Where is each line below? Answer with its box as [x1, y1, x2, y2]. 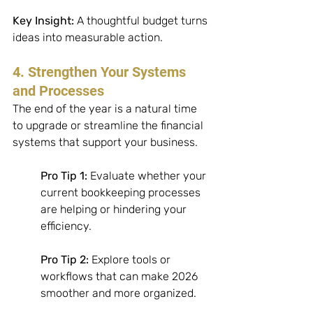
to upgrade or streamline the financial [13, 119, 206, 133]
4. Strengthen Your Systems [13, 64, 189, 81]
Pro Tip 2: [41, 253, 89, 267]
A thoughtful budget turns [74, 14, 210, 28]
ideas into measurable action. [13, 31, 163, 45]
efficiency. [41, 219, 94, 233]
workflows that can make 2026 [41, 270, 201, 284]
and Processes [13, 82, 104, 100]
